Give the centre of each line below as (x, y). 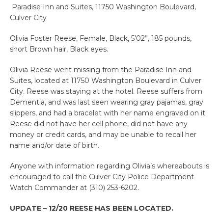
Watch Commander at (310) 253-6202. (74, 187)
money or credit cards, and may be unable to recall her (103, 134)
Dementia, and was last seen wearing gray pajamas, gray (107, 102)
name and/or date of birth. (55, 145)
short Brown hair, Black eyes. (59, 49)
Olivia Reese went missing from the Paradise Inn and (101, 69)
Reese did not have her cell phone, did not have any (99, 124)
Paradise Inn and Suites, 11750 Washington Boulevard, (103, 7)
